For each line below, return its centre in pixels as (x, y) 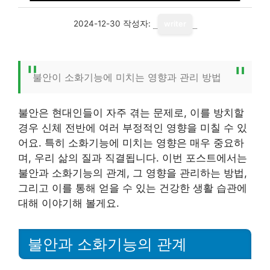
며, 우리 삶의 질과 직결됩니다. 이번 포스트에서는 (133, 158)
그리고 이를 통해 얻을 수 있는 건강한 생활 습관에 (133, 188)
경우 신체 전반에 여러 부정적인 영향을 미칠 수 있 (133, 128)
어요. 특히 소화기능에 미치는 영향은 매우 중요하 (131, 143)
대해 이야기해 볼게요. (69, 203)
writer (175, 24)
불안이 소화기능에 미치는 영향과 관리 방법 (127, 77)
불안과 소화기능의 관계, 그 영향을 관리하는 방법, (133, 173)
